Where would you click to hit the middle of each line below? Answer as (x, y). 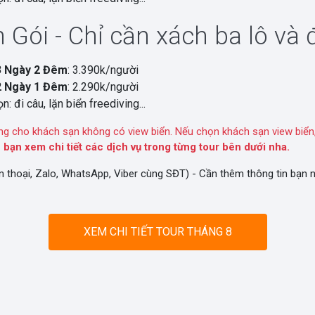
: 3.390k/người (103, 70)
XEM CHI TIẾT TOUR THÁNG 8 (157, 232)
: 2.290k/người (103, 87)
